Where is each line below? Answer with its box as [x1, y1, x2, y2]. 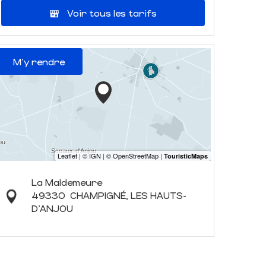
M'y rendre [13, 56, 65, 67]
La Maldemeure [31, 176, 102, 188]
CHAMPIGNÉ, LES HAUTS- [69, 189, 186, 201]
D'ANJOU [31, 202, 73, 214]
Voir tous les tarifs [67, 7, 157, 18]
